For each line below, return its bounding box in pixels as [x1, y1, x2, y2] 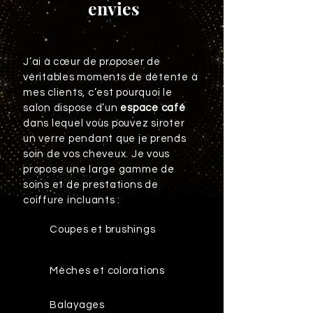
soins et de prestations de [23, 180, 159, 190]
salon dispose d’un [23, 103, 121, 113]
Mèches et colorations [50, 265, 165, 276]
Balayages [50, 300, 105, 310]
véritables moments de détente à [23, 72, 198, 82]
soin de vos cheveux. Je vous [23, 149, 170, 159]
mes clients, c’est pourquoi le [23, 87, 173, 98]
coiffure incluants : [23, 195, 120, 205]
